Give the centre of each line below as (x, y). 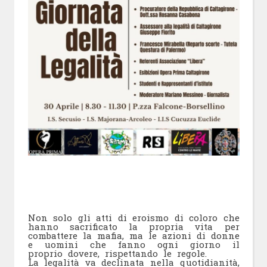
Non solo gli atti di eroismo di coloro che (133, 218)
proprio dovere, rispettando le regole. (117, 254)
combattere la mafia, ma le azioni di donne (133, 236)
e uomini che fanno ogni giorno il (133, 245)
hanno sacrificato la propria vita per (133, 227)
